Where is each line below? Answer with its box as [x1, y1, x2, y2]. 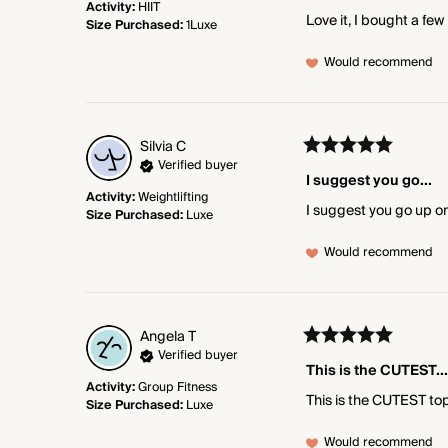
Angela [140, 324, 185, 349]
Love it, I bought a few [306, 8, 444, 33]
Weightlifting [138, 186, 208, 208]
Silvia [140, 134, 173, 159]
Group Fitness [138, 376, 217, 398]
